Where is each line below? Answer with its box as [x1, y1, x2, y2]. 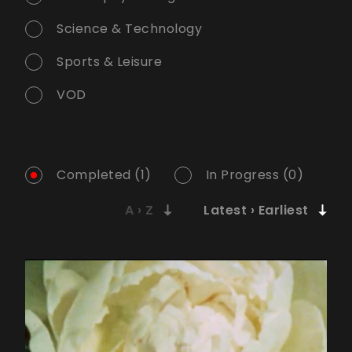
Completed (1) [57, 166, 152, 185]
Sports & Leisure [57, 53, 162, 71]
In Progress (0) [205, 166, 303, 185]
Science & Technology [57, 20, 202, 38]
